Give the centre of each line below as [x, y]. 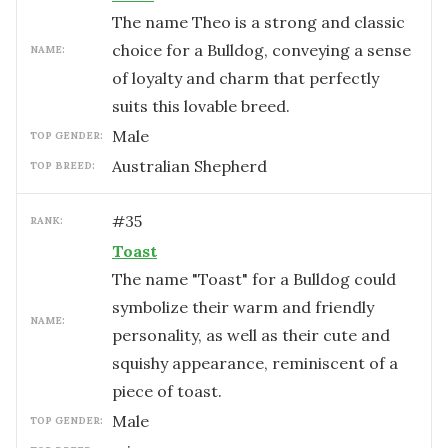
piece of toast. [167, 391]
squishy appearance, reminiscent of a [255, 363]
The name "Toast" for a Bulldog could [254, 279]
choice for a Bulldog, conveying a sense [261, 50]
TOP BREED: [62, 165]
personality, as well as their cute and [251, 335]
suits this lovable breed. [201, 106]
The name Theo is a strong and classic [258, 22]
